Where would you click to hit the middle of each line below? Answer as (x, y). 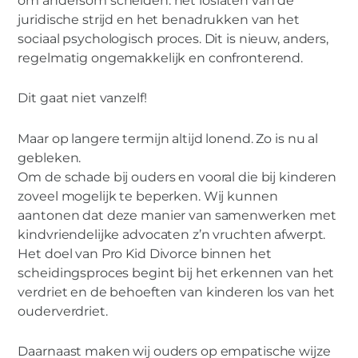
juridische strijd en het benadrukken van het (159, 19)
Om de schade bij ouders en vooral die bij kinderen (177, 177)
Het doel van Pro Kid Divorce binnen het (145, 253)
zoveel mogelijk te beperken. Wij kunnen (148, 196)
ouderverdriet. (63, 311)
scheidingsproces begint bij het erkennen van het (176, 272)
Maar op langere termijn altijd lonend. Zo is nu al (168, 138)
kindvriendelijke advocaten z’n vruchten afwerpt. (172, 234)
